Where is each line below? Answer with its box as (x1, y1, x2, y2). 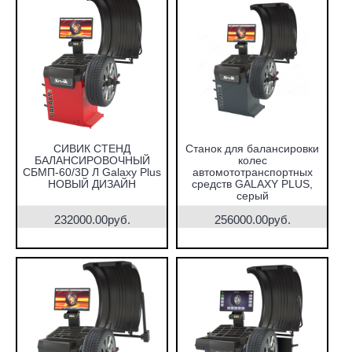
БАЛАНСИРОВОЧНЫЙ (34, 154, 150, 167)
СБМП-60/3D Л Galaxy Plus (23, 166, 161, 178)
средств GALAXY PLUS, (192, 178, 313, 190)
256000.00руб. (214, 213, 291, 226)
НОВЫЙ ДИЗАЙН (48, 178, 136, 190)
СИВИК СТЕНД (53, 142, 130, 155)
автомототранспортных (192, 166, 313, 178)
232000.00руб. (53, 213, 130, 226)
